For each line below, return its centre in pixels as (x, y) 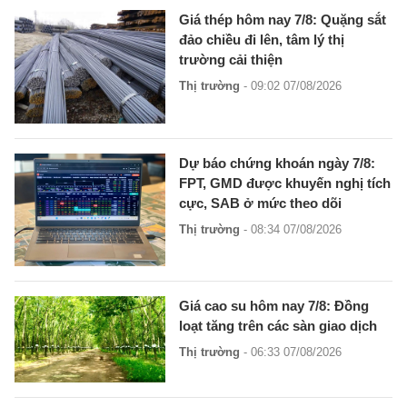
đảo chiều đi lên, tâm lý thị (262, 39)
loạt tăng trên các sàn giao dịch (278, 326)
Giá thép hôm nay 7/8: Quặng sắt (283, 19)
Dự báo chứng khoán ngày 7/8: (278, 163)
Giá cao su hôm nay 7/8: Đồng (274, 306)
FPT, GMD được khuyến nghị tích (285, 183)
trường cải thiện (231, 59)
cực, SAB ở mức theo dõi (261, 203)
